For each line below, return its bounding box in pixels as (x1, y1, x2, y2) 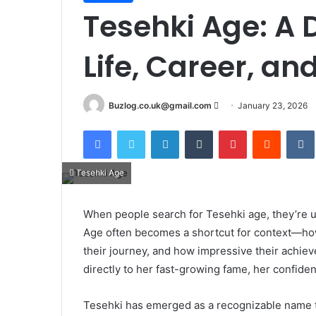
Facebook (111, 124, 154, 136)
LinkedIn (178, 124, 215, 136)
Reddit (280, 124, 308, 136)
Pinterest (246, 124, 286, 136)
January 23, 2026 (238, 100, 308, 111)
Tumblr (212, 124, 242, 136)
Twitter (145, 124, 176, 136)
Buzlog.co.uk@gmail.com (109, 100, 212, 111)
